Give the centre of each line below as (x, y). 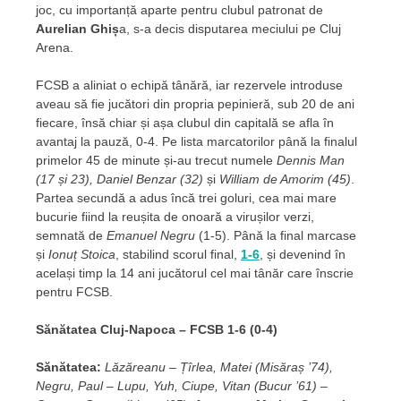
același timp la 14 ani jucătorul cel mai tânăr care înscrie (195, 273)
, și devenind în (303, 255)
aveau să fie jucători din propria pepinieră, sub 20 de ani (195, 104)
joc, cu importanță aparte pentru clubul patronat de (179, 10)
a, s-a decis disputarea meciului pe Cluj (230, 29)
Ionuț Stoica (82, 255)
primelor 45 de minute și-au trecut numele (156, 161)
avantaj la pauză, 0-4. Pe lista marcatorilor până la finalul (196, 142)
